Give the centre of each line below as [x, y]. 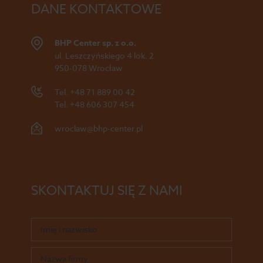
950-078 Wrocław [89, 68]
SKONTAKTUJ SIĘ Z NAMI [107, 191]
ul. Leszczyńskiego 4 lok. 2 [104, 55]
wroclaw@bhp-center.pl [99, 128]
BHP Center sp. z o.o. [96, 43]
